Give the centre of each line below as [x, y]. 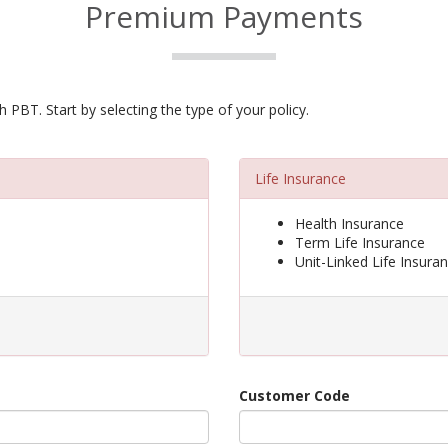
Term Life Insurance [360, 242]
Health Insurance [349, 223]
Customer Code [294, 395]
